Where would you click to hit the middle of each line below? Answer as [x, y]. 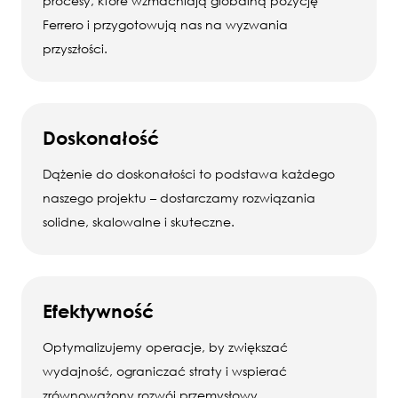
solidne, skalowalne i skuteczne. [139, 221]
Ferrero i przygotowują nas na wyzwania [165, 24]
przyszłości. [75, 48]
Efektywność [98, 310]
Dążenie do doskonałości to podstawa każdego [189, 173]
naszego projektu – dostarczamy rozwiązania [179, 197]
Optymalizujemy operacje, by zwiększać [165, 346]
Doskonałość [101, 137]
